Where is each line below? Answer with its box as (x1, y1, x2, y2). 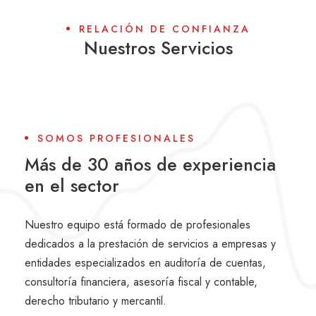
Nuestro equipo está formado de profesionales (25, 216, 250, 233)
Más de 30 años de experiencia (25, 151, 276, 177)
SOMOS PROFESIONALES (37, 130, 195, 145)
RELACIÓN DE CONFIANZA (78, 21, 250, 36)
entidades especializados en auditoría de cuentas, (25, 254, 266, 271)
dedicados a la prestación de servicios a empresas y (25, 235, 276, 252)
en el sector (25, 172, 119, 198)
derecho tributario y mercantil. (25, 292, 166, 309)
